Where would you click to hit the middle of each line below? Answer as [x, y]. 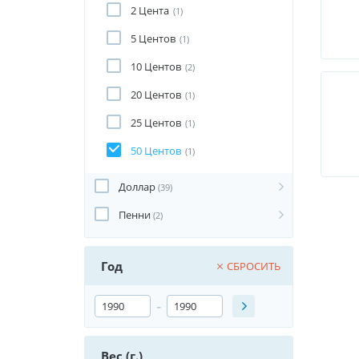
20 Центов [156, 95]
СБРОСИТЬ [253, 266]
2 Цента [150, 10]
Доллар [137, 187]
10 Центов [156, 67]
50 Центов [156, 151]
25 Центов [156, 123]
